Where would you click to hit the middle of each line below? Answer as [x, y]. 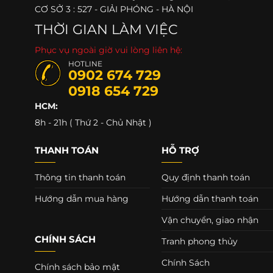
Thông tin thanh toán [80, 178]
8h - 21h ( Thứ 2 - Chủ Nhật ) [93, 123]
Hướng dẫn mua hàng [81, 199]
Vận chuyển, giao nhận [210, 220]
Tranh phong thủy [200, 242]
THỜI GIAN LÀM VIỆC [106, 30]
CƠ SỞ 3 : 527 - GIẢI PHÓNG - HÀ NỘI [114, 9]
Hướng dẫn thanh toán [210, 199]
